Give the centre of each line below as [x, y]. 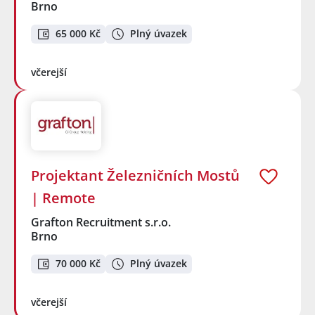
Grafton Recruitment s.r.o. [102, 222]
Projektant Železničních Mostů [135, 175]
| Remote [63, 198]
